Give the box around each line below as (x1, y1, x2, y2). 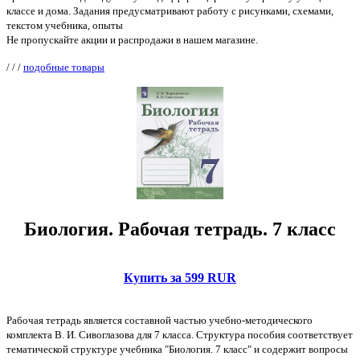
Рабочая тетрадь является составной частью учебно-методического (6, 313, 313, 326)
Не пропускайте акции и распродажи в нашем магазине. (6, 33, 258, 46)
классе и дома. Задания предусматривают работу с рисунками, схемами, (6, 4, 333, 17)
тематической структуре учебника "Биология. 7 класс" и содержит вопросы (6, 342, 348, 355)
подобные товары (23, 60, 104, 73)
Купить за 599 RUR (124, 270, 236, 284)
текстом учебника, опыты (6, 18, 123, 31)
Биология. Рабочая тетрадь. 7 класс (24, 218, 336, 239)
